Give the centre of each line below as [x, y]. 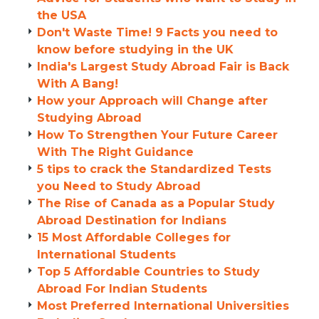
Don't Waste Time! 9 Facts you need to [157, 32]
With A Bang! [78, 84]
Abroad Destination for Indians [132, 220]
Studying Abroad [89, 118]
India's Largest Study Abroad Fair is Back [163, 67]
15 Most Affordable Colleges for [134, 237]
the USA [62, 15]
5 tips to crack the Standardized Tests [154, 169]
